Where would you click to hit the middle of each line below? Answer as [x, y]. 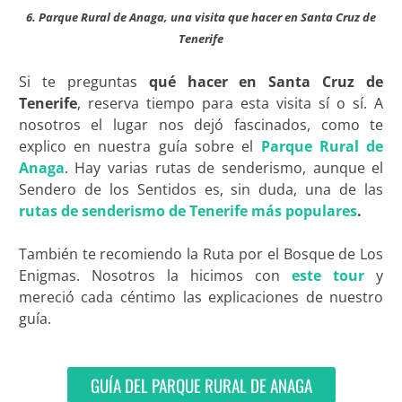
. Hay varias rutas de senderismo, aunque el [224, 168]
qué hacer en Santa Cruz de [266, 82]
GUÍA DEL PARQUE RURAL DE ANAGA [201, 385]
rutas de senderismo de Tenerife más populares [188, 211]
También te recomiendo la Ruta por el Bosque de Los [201, 254]
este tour [328, 276]
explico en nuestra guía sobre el [140, 147]
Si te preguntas [83, 82]
